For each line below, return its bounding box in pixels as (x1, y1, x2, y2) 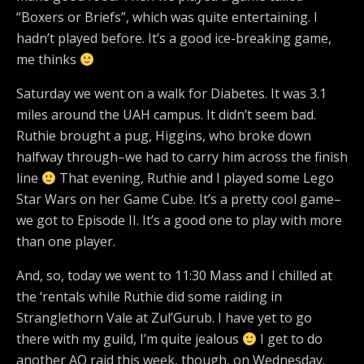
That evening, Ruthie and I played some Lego (56, 169, 335, 187)
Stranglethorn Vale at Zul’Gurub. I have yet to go (16, 309, 312, 327)
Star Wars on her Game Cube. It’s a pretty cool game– (16, 190, 341, 208)
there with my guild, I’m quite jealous (16, 330, 242, 348)
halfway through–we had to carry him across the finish (16, 148, 348, 166)
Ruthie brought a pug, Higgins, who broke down (16, 127, 311, 145)
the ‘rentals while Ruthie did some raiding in (16, 288, 282, 305)
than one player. (16, 232, 115, 250)
